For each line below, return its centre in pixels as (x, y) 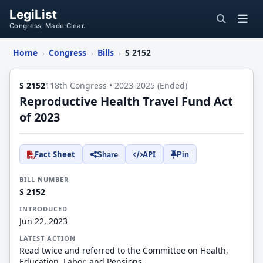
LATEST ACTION (48, 238)
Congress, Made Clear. (48, 26)
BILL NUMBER (44, 179)
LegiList (33, 14)
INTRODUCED (43, 209)
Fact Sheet (55, 154)
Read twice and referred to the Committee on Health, (124, 250)
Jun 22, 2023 (43, 221)
